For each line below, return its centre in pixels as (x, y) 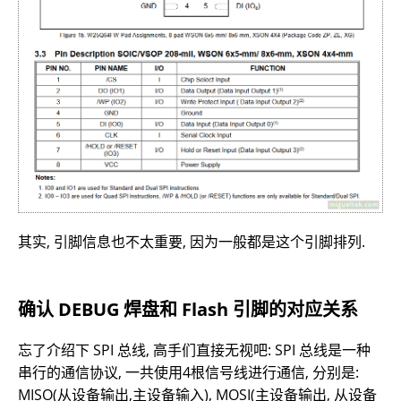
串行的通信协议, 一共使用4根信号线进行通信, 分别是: (188, 373)
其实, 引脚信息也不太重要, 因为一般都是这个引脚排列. (192, 242)
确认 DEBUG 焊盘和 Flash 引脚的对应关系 (188, 310)
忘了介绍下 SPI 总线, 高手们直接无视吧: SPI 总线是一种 (194, 350)
